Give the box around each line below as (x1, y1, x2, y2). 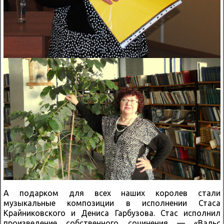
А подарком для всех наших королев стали (3, 188, 220, 197)
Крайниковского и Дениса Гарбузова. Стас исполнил (3, 208, 220, 217)
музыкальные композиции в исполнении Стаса (3, 198, 220, 207)
